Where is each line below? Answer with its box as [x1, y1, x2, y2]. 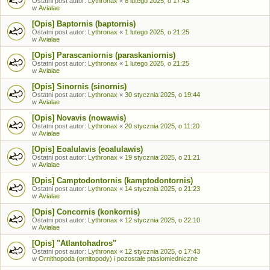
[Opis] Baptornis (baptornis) [32, 19, 136, 28]
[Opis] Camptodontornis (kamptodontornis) [32, 175, 193, 185]
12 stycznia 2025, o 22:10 [125, 216, 200, 224]
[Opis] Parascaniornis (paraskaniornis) [32, 50, 175, 60]
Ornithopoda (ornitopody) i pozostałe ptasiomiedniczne [39, 254, 198, 262]
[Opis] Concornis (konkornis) [32, 207, 140, 216]
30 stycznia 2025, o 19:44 [125, 90, 200, 98]
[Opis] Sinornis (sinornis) [32, 81, 127, 91]
